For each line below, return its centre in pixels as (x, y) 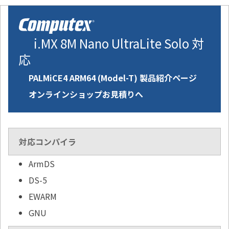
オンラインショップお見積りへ (86, 94)
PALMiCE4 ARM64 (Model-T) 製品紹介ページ (113, 78)
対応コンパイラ (48, 142)
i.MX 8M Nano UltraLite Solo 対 (119, 43)
